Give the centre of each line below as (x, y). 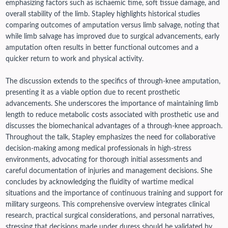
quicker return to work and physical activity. (74, 59)
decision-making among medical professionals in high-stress (98, 148)
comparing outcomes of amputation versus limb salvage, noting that (112, 25)
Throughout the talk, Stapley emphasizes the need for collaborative (110, 137)
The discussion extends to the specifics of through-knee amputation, (113, 81)
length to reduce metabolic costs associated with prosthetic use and (112, 115)
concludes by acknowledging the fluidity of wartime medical (99, 182)
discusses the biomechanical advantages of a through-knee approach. (114, 126)
